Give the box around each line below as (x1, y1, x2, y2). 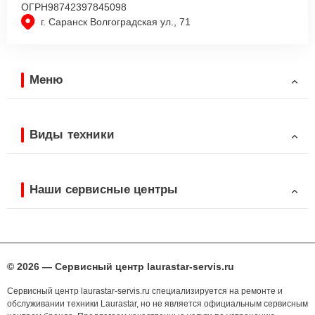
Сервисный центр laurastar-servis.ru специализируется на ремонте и (7, 286, 283, 297)
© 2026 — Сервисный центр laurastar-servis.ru (7, 261, 234, 273)
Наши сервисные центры (30, 182, 179, 196)
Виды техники (30, 127, 114, 141)
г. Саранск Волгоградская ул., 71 (41, 16, 191, 28)
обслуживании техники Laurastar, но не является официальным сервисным (7, 299, 308, 309)
